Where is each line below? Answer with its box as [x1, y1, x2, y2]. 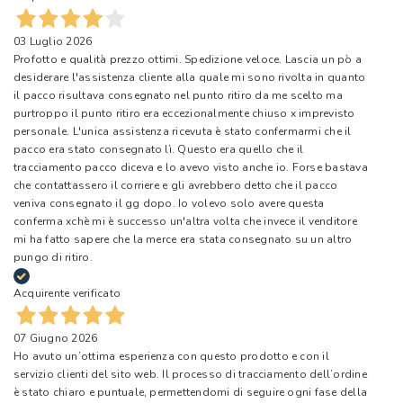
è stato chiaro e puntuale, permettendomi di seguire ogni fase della [13, 384, 368, 399]
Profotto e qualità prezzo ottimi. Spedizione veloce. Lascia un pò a [13, 51, 363, 67]
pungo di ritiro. [13, 249, 93, 264]
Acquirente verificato [13, 285, 121, 300]
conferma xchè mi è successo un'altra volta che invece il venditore [13, 213, 357, 228]
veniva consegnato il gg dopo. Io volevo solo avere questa [13, 195, 325, 210]
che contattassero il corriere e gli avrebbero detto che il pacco [13, 177, 338, 193]
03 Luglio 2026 [13, 33, 93, 49]
